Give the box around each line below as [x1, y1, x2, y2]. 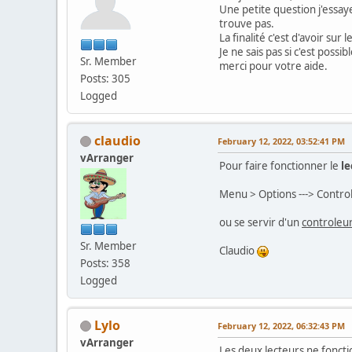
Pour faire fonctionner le [219, 158, 341, 173]
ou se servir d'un [219, 214, 302, 229]
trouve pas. [219, 16, 274, 31]
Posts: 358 [80, 255, 130, 270]
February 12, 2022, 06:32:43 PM [218, 319, 345, 332]
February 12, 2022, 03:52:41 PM [218, 134, 345, 147]
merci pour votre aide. [219, 58, 328, 73]
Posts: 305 [80, 71, 130, 86]
